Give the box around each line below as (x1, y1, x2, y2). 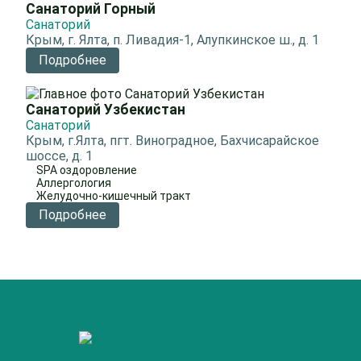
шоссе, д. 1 (26, 148, 93, 164)
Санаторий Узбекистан (26, 102, 185, 118)
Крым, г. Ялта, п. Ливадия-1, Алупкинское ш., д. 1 (26, 32, 319, 48)
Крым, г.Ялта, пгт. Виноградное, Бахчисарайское (26, 133, 319, 148)
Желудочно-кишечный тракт (36, 189, 191, 202)
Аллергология (36, 176, 111, 189)
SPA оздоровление (36, 164, 137, 176)
